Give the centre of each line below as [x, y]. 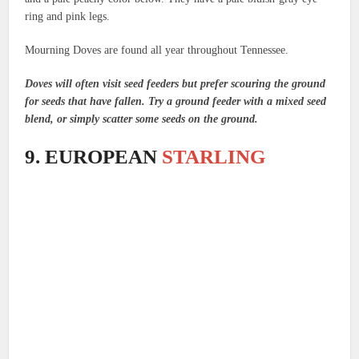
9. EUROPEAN [94, 156]
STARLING [214, 156]
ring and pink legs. [68, 16]
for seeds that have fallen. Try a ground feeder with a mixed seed [176, 101]
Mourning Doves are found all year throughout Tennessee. [157, 50]
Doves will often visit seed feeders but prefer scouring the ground [175, 83]
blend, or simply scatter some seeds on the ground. [142, 119]
